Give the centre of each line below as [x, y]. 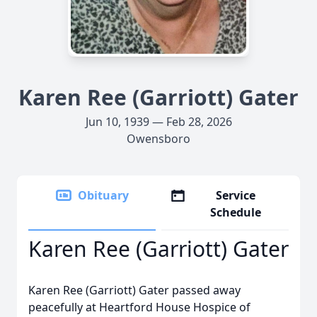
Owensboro [158, 139]
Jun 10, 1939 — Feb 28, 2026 [158, 122]
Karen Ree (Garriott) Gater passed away [134, 290]
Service [236, 195]
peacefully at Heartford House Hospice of [139, 307]
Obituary [103, 195]
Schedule [236, 212]
